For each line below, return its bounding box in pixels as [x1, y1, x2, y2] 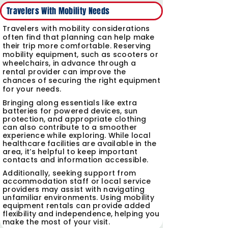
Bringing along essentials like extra [3, 98, 137, 108]
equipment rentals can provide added [3, 201, 150, 211]
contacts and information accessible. [3, 155, 149, 165]
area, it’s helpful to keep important [3, 147, 138, 157]
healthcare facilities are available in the [3, 138, 157, 149]
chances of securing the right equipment [3, 75, 160, 85]
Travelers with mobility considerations [3, 23, 150, 34]
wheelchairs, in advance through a [3, 58, 136, 68]
